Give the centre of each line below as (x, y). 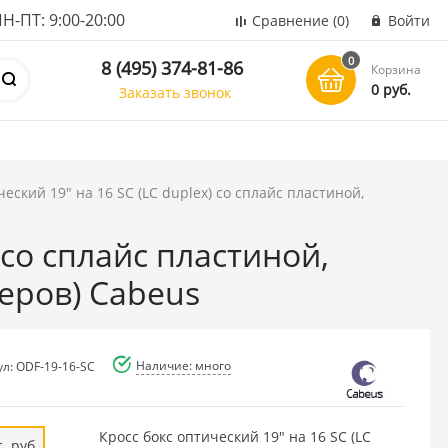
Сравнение (290, 20)
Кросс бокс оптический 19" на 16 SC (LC (234, 436)
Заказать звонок (175, 92)
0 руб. (391, 89)
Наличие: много (183, 365)
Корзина (396, 69)
